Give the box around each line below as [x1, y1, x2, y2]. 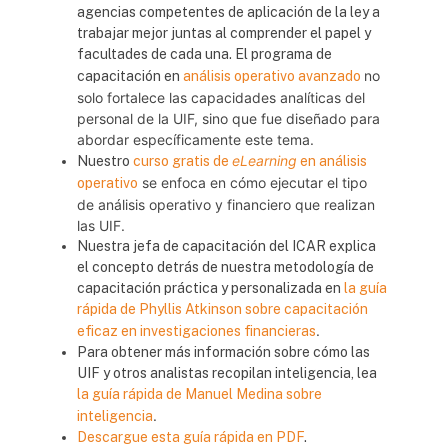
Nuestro [77, 153, 133, 169]
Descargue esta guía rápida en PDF [77, 429, 304, 445]
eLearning [232, 152, 297, 169]
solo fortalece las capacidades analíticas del [77, 89, 365, 105]
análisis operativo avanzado [183, 68, 361, 84]
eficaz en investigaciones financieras [77, 323, 316, 339]
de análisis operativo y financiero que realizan [77, 196, 375, 212]
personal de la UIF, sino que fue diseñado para [77, 110, 380, 126]
